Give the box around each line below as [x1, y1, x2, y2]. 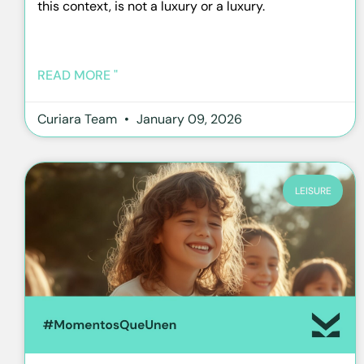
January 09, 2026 [133, 110, 242, 128]
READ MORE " [37, 67, 118, 84]
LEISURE [294, 184, 331, 197]
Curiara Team [37, 110, 120, 128]
